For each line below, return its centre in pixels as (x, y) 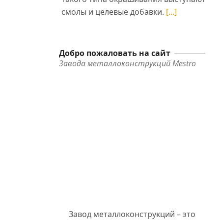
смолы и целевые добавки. (113, 12)
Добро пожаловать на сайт (114, 53)
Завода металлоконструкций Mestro (127, 64)
